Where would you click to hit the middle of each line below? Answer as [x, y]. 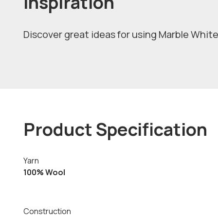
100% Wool [44, 172]
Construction [47, 211]
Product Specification [115, 129]
